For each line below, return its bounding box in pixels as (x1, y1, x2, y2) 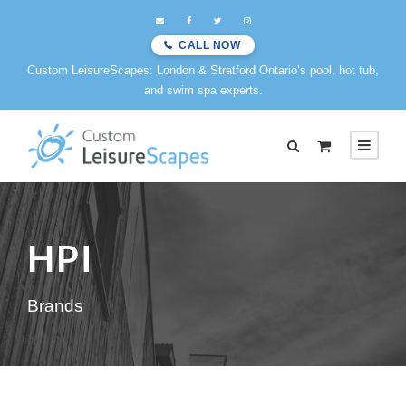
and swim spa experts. (143, 83, 263, 97)
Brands (27, 295, 83, 315)
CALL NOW (179, 39, 241, 52)
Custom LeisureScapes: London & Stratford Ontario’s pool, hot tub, (27, 63, 379, 77)
